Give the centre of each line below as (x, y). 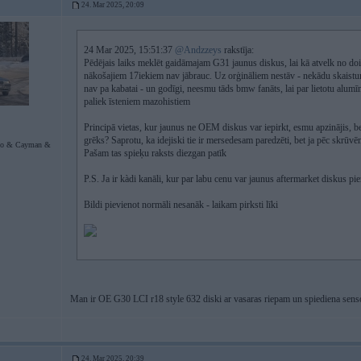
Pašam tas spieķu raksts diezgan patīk (155, 153)
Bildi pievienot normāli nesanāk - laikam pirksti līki (181, 205)
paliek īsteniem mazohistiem (137, 102)
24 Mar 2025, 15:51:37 (129, 50)
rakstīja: (238, 50)
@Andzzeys (198, 50)
